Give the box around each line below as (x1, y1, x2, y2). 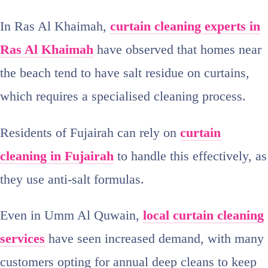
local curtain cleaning (143, 208, 264, 223)
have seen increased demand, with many (45, 232, 264, 246)
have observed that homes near (93, 42, 261, 57)
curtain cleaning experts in (110, 19, 260, 34)
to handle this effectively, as (114, 148, 267, 163)
